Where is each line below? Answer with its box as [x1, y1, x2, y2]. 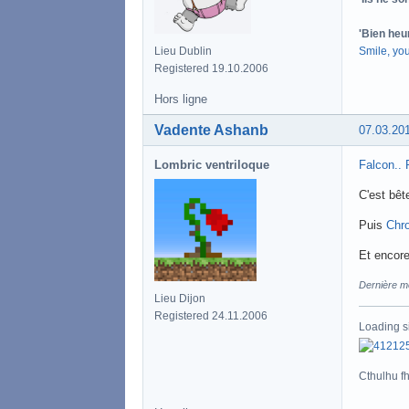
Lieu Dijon [154, 291, 205, 305]
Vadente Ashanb [154, 121, 268, 138]
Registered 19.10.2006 [154, 61, 268, 75]
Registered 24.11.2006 [154, 309, 267, 322]
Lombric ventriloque [154, 157, 269, 172]
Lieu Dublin [154, 44, 212, 58]
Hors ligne [154, 91, 207, 106]
